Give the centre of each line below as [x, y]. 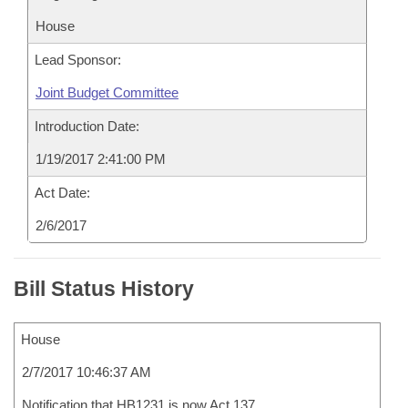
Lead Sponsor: [78, 60]
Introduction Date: [87, 126]
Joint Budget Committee [107, 92]
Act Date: [62, 193]
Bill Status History [104, 289]
